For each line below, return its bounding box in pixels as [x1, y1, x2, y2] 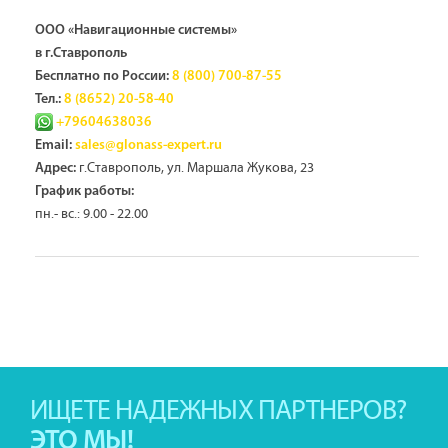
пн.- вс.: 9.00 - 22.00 [35, 205, 148, 222]
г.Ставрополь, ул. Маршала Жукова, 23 [76, 159, 314, 176]
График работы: [35, 183, 134, 199]
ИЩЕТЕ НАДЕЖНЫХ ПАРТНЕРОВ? [30, 395, 407, 427]
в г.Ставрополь [35, 45, 127, 61]
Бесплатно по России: [35, 68, 169, 84]
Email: [35, 137, 72, 153]
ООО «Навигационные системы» [35, 22, 237, 38]
